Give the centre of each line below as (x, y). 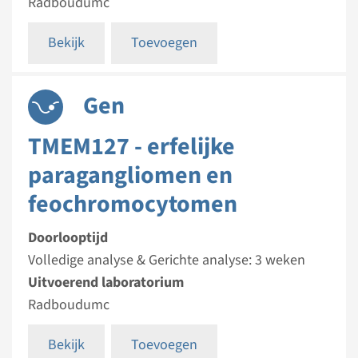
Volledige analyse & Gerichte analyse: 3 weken (167, 260)
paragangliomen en (130, 175)
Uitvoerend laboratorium (106, 282)
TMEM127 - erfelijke (131, 147)
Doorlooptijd (68, 238)
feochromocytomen (133, 204)
